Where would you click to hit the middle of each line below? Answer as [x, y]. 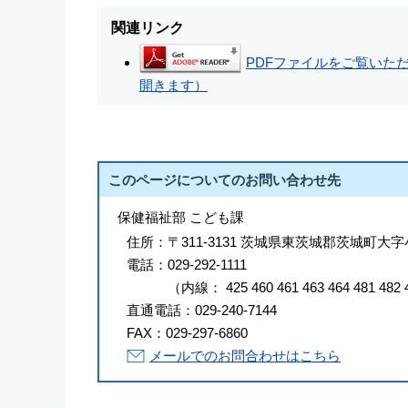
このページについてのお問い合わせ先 [224, 180]
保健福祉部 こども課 [181, 218]
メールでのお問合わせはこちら [245, 356]
